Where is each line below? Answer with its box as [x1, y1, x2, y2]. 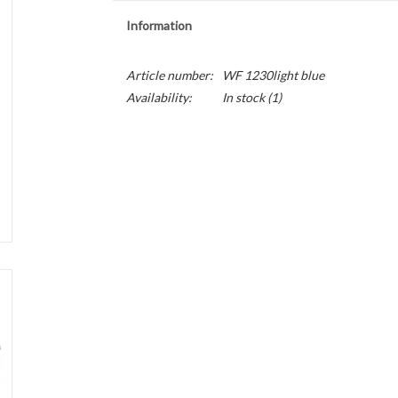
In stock [221, 90, 265, 105]
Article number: [125, 68, 213, 83]
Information [125, 18, 192, 33]
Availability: [125, 90, 192, 105]
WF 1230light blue [221, 68, 324, 83]
